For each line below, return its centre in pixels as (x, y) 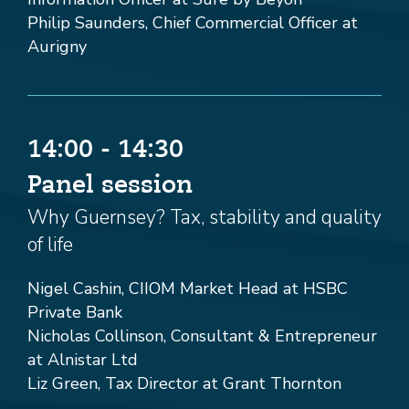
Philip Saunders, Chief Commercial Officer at (193, 23)
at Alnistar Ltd (83, 360)
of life (50, 245)
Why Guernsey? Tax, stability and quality (204, 218)
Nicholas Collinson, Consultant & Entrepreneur (202, 336)
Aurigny (57, 47)
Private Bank (75, 313)
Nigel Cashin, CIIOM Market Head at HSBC (188, 289)
